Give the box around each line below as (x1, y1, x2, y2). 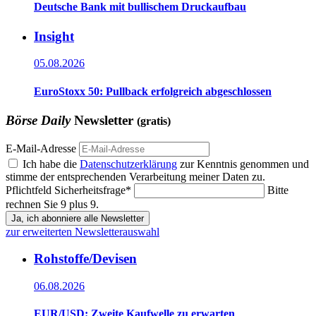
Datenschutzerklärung (80, 157, 177, 170)
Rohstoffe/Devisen (34, 251, 137, 267)
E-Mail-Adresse (6, 142, 76, 154)
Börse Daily (6, 112, 71, 128)
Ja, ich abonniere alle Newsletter (11, 212, 144, 224)
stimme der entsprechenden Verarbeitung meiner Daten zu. (6, 170, 265, 183)
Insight (34, 28, 74, 44)
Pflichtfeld (6, 183, 54, 196)
